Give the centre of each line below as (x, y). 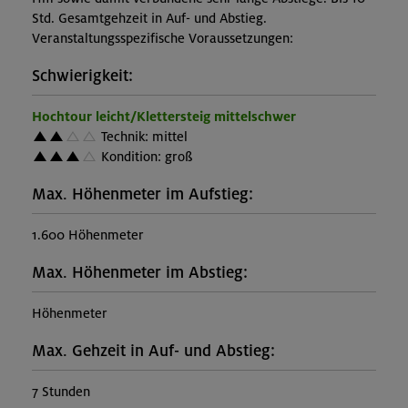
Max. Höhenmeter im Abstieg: (140, 273)
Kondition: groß (145, 157)
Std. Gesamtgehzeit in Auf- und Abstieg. (149, 19)
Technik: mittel (143, 137)
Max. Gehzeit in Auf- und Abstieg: (153, 352)
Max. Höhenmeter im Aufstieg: (143, 195)
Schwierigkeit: (82, 76)
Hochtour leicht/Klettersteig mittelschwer (164, 117)
